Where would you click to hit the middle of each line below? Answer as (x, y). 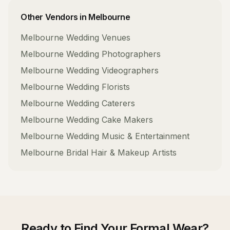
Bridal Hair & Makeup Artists (121, 152)
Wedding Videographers (112, 70)
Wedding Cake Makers (110, 120)
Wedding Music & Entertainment (128, 136)
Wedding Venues (98, 37)
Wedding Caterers (101, 103)
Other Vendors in (55, 17)
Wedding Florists (98, 87)
